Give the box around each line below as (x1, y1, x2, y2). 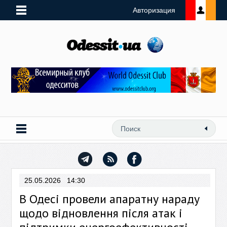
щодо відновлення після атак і (19, 205, 183, 221)
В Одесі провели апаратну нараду (19, 191, 200, 207)
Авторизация (132, 6, 175, 14)
